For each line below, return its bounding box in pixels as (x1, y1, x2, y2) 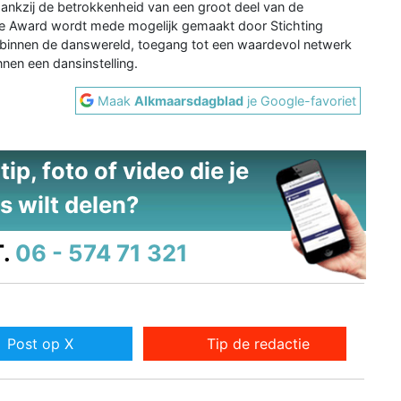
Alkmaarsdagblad (134, 92, 244, 108)
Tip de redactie (207, 335, 311, 354)
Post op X (6, 335, 73, 354)
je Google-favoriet (243, 92, 357, 108)
